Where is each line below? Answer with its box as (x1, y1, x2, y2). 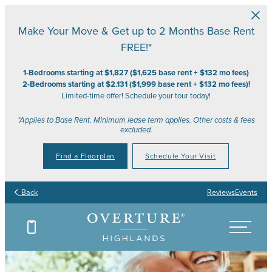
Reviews (207, 187, 235, 198)
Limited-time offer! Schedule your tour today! (61, 90, 211, 101)
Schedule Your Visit (145, 151, 216, 161)
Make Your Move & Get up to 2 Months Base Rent (18, 23, 254, 39)
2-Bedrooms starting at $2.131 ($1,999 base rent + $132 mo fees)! (22, 78, 250, 90)
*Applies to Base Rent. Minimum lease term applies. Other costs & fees (17, 114, 255, 126)
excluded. (120, 124, 152, 135)
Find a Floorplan (56, 151, 115, 161)
